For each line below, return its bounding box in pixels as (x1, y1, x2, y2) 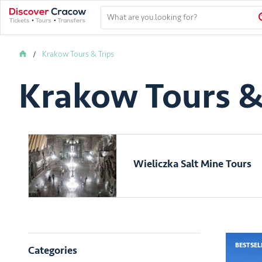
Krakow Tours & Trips (42, 49, 114, 59)
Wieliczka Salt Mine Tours (133, 157, 251, 170)
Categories (28, 244, 77, 257)
